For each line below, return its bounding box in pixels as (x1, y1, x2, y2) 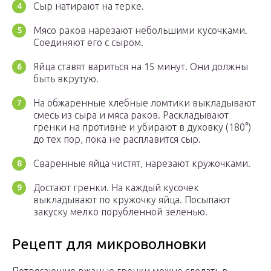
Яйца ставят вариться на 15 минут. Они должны (33, 61, 248, 73)
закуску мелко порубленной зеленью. (33, 206, 207, 218)
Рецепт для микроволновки (12, 236, 206, 253)
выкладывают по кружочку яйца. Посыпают (33, 194, 230, 206)
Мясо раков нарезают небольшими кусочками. (33, 25, 247, 36)
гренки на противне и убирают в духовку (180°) (33, 122, 251, 133)
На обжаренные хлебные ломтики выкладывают (33, 97, 256, 109)
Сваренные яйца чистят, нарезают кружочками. (33, 158, 250, 169)
